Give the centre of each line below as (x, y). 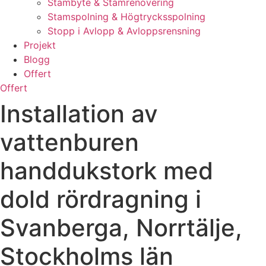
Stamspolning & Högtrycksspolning (126, 17)
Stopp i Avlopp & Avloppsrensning (124, 31)
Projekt (40, 45)
